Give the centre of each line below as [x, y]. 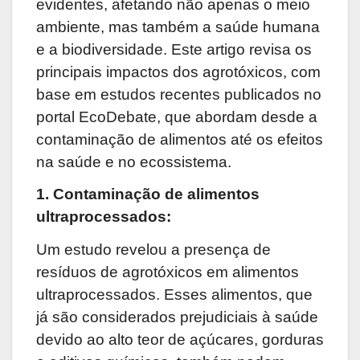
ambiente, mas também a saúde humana [178, 27]
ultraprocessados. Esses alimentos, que [174, 295]
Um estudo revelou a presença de [153, 250]
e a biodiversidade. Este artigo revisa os [174, 49]
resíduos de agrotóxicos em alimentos [168, 272]
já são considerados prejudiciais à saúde [177, 317]
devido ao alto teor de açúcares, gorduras [180, 340]
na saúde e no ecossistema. [134, 162]
